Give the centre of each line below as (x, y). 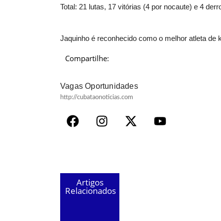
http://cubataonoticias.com (97, 97)
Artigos (90, 182)
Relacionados (91, 190)
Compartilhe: (87, 58)
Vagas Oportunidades (99, 86)
